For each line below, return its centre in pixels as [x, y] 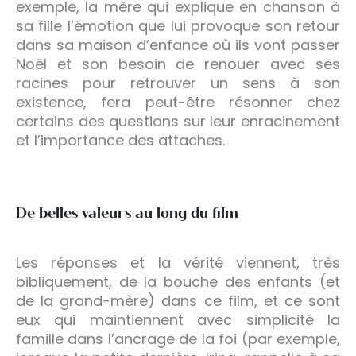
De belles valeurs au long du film [127, 213]
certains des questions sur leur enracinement [178, 121]
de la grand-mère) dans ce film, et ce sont [178, 300]
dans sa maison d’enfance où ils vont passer [178, 44]
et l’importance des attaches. [120, 140]
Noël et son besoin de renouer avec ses [178, 64]
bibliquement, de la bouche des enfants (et [178, 281]
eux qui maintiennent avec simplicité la [178, 319]
